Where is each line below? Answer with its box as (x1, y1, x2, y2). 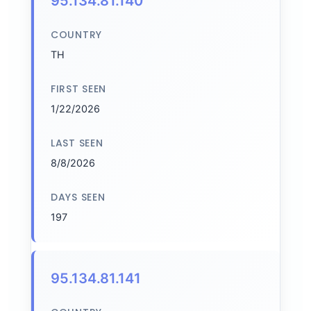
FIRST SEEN (51, 82, 106, 96)
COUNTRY (51, 28, 102, 42)
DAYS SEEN (51, 190, 106, 204)
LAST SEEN (51, 136, 103, 150)
